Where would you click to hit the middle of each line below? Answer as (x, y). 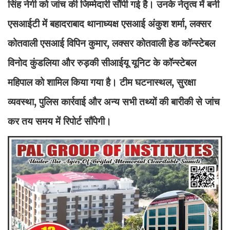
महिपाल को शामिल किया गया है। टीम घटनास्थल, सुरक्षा (102, 82)
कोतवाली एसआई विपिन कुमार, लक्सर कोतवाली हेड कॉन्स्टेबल (111, 43)
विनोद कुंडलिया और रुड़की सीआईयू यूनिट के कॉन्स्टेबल (102, 63)
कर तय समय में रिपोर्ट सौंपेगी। (60, 121)
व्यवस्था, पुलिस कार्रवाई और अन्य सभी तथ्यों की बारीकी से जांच (114, 102)
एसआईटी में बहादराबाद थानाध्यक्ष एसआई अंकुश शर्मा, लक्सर (109, 24)
